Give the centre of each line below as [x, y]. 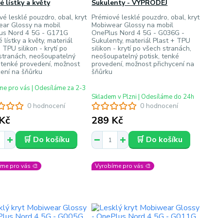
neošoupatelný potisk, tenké [136, 56]
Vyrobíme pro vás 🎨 [123, 166]
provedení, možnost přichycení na [143, 64]
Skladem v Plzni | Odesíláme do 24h [143, 97]
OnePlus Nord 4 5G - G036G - [138, 33]
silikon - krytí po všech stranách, [142, 48]
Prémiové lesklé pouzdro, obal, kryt [146, 17]
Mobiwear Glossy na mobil [133, 25]
